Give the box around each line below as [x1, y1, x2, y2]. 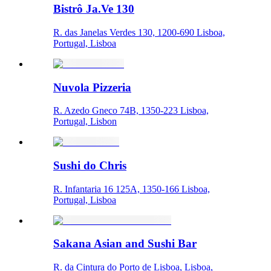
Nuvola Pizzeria [53, 80, 131, 94]
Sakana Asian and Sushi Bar [53, 237, 197, 250]
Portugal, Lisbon [53, 116, 117, 127]
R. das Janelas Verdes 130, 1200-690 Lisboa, [53, 27, 225, 38]
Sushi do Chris [53, 159, 126, 172]
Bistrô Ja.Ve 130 [53, 2, 134, 16]
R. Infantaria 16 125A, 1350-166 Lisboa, [53, 183, 210, 194]
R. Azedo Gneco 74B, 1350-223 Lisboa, [53, 105, 209, 116]
